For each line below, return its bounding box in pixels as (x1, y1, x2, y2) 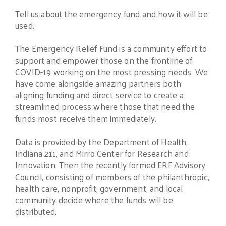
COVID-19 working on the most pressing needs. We (15, 64, 208, 80)
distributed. (15, 204, 57, 219)
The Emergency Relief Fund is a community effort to (15, 41, 207, 56)
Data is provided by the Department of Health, (15, 134, 188, 150)
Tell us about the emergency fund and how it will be (15, 6, 208, 21)
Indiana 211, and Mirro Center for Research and (15, 146, 189, 161)
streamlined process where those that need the (15, 99, 195, 115)
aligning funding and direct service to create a (15, 87, 184, 103)
